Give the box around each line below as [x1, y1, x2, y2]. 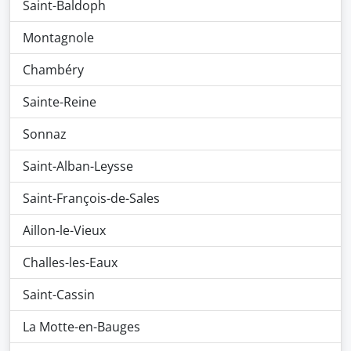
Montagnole [23, 29, 94, 46]
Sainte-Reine [23, 93, 96, 110]
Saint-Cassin [23, 286, 95, 303]
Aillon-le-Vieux [23, 222, 106, 239]
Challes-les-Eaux [23, 254, 118, 271]
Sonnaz [23, 125, 67, 143]
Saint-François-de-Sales [23, 190, 160, 207]
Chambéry [23, 61, 84, 78]
